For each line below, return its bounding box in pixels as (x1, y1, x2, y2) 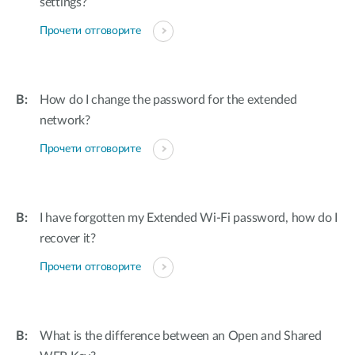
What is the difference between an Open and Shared (40, 330, 322, 342)
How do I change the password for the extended (40, 94, 297, 106)
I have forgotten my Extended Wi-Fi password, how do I (40, 212, 338, 224)
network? (40, 114, 90, 127)
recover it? (40, 232, 96, 245)
